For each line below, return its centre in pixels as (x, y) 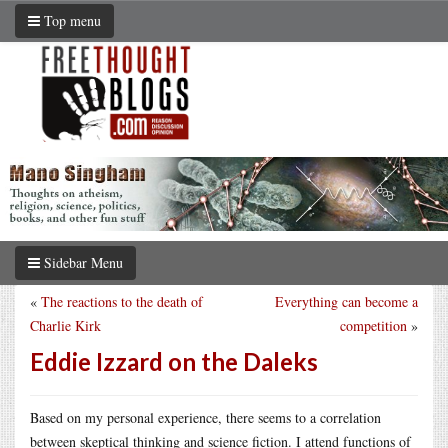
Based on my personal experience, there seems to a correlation (205, 417)
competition (373, 325)
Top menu (70, 20)
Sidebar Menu (81, 262)
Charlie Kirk (65, 325)
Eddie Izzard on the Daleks (174, 361)
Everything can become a (346, 301)
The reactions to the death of (122, 301)
